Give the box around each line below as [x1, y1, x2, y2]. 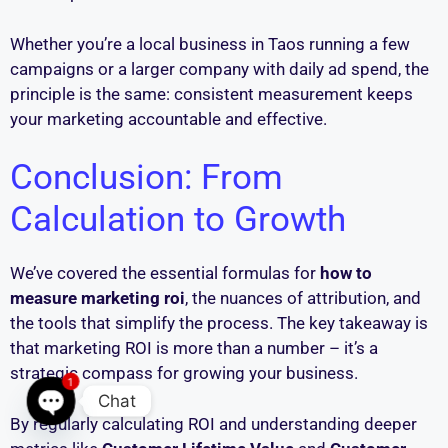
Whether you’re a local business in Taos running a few [10, 33, 410, 54]
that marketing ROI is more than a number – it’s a [10, 338, 378, 359]
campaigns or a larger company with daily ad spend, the [10, 58, 429, 79]
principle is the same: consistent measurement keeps [10, 83, 413, 104]
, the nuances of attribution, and [185, 288, 421, 309]
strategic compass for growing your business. [10, 363, 358, 384]
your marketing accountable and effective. [10, 108, 327, 129]
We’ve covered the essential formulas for [10, 263, 320, 284]
